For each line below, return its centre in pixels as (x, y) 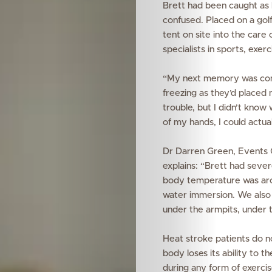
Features (204, 232)
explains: (181, 166)
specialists (184, 49)
